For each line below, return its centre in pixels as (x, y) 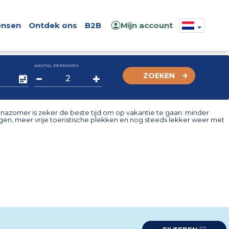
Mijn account (147, 25)
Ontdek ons (53, 25)
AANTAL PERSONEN (57, 65)
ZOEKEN (159, 76)
